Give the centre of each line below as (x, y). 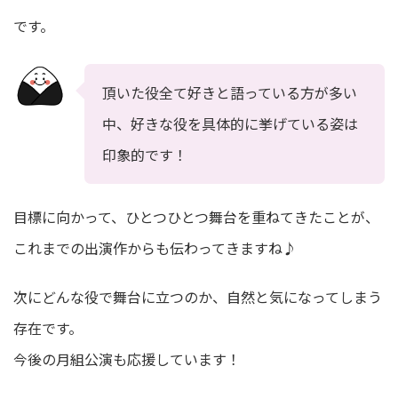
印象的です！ (145, 154)
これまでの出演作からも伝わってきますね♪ (155, 247)
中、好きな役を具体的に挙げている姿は (230, 123)
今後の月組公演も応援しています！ (127, 358)
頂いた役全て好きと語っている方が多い (230, 92)
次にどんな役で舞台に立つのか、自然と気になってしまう (198, 296)
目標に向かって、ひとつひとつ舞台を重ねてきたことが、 (196, 216)
